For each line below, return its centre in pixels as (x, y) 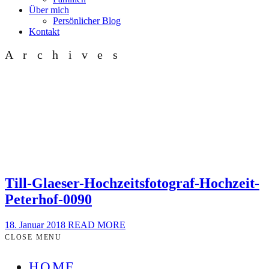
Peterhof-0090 (48, 200)
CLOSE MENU (33, 237)
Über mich (49, 10)
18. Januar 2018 (36, 225)
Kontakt (44, 32)
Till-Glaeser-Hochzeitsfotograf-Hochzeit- (132, 183)
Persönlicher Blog (87, 21)
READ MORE (97, 225)
